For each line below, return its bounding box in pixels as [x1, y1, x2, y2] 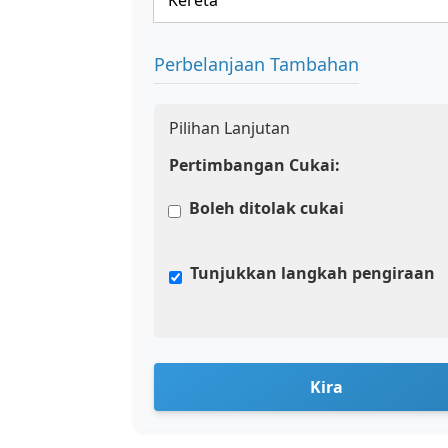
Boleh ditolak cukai [189, 196, 344, 219]
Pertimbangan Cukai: [169, 154, 340, 176]
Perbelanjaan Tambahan [154, 51, 359, 76]
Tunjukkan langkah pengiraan [190, 262, 435, 284]
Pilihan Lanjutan [169, 117, 290, 139]
